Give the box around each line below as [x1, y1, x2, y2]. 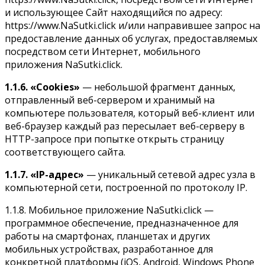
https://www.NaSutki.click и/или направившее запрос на [5, 18, 260, 32]
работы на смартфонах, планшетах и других [5, 229, 210, 243]
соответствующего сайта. [5, 145, 125, 159]
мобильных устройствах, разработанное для [5, 242, 213, 256]
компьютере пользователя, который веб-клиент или [5, 106, 254, 119]
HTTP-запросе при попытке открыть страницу [5, 132, 224, 146]
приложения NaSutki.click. [5, 57, 122, 71]
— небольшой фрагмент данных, [80, 80, 235, 93]
